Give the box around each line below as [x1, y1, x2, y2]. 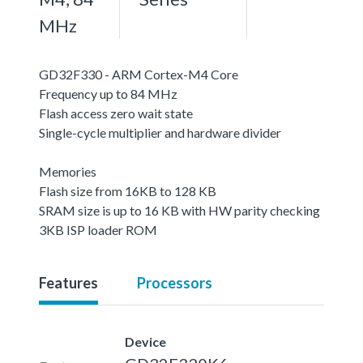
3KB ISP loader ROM [39, 221, 157, 237]
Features [39, 273, 98, 292]
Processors [137, 273, 212, 292]
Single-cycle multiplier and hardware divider [39, 124, 281, 140]
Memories [39, 163, 96, 179]
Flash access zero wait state [39, 105, 193, 121]
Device [125, 333, 166, 349]
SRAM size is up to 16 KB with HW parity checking [39, 202, 320, 218]
